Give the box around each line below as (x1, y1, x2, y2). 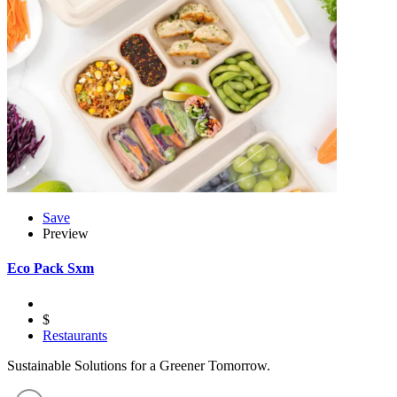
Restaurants (43, 327, 107, 343)
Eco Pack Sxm (7, 261, 94, 276)
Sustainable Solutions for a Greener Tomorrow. (7, 357, 270, 373)
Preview (43, 226, 89, 242)
